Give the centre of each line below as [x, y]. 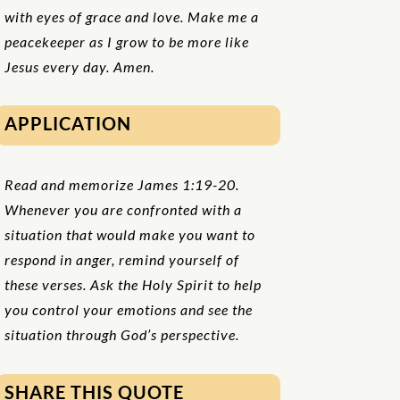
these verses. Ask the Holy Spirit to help [133, 284]
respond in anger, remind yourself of [121, 259]
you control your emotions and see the [128, 309]
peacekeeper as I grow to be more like [126, 41]
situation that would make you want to [129, 234]
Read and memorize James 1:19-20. [121, 184]
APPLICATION [67, 124]
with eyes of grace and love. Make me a [131, 16]
